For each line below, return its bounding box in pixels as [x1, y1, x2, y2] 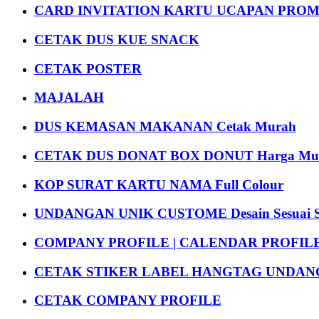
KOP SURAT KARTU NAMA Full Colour [34, 177, 283, 192]
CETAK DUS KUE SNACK [34, 31, 199, 47]
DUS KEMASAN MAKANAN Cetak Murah [34, 119, 296, 135]
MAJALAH [34, 90, 104, 105]
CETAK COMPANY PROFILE [34, 293, 221, 308]
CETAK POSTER [34, 61, 142, 76]
